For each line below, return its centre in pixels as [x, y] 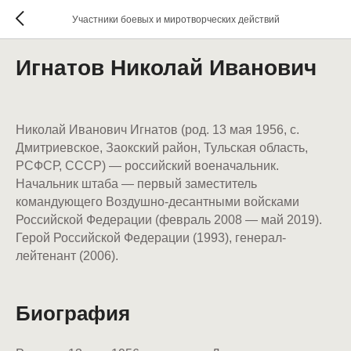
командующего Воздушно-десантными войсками [157, 202]
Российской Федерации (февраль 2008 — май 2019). [169, 220]
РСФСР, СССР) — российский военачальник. [147, 166]
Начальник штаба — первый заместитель [136, 184]
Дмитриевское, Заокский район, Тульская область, [162, 148]
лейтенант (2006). [67, 256]
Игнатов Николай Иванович [166, 68]
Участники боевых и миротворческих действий [175, 20]
